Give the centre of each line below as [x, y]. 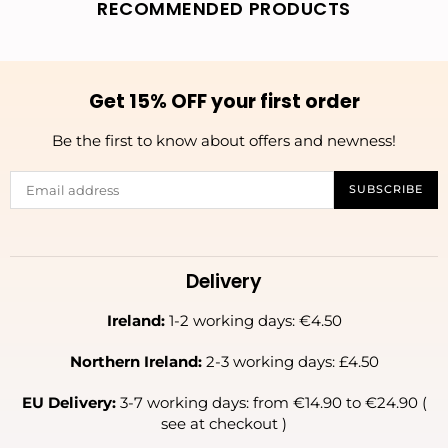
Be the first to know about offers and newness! [224, 140]
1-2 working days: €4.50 [253, 320]
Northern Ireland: [135, 361]
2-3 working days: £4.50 [290, 361]
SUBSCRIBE [386, 189]
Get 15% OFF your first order [224, 101]
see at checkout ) [224, 423]
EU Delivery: [68, 402]
